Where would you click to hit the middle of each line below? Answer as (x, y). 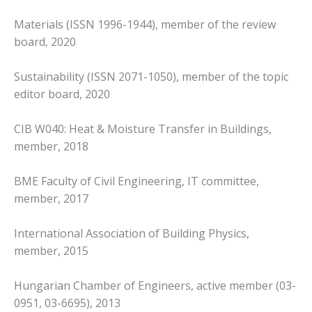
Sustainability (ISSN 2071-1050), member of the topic (151, 76)
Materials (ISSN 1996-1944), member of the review (145, 24)
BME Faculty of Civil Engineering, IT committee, (136, 181)
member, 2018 (51, 146)
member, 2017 (51, 198)
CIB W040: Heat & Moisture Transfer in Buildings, (143, 128)
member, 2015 (51, 250)
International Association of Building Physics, (132, 233)
